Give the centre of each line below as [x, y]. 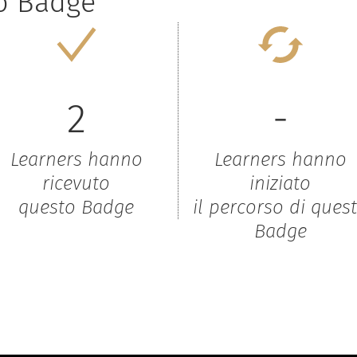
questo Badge [76, 207]
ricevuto [76, 183]
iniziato [280, 183]
